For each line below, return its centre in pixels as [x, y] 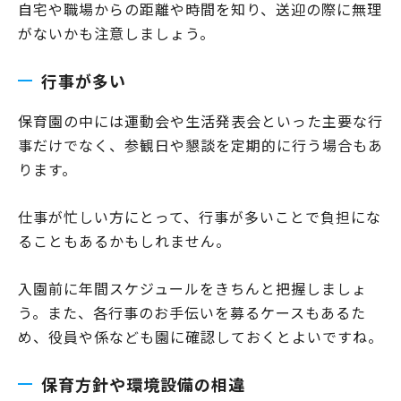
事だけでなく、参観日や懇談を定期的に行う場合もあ [200, 145]
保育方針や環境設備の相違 [143, 384]
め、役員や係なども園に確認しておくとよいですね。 [200, 336]
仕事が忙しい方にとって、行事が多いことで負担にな [200, 216]
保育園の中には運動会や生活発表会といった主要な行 [200, 120]
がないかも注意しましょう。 [116, 33]
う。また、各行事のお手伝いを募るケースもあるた [192, 312]
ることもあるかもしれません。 [124, 240]
